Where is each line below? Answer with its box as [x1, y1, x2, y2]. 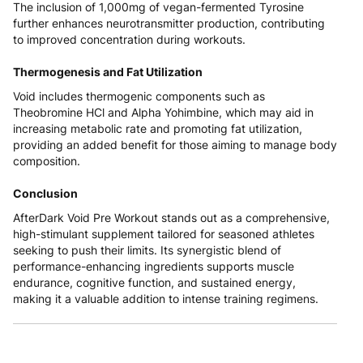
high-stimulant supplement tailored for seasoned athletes [13, 227, 314, 241]
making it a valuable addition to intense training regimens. [13, 292, 318, 306]
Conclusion [13, 186, 78, 201]
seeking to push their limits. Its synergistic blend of [13, 243, 281, 258]
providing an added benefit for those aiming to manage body [13, 138, 337, 152]
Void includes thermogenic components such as [13, 89, 265, 104]
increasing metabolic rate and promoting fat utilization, [13, 122, 302, 136]
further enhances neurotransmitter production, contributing [13, 16, 325, 31]
